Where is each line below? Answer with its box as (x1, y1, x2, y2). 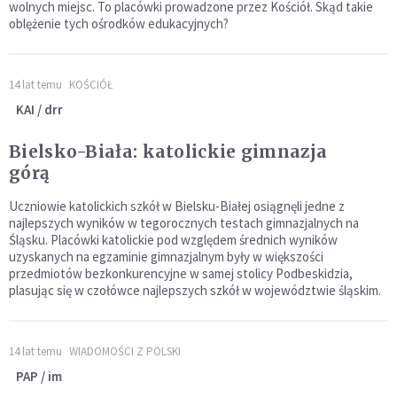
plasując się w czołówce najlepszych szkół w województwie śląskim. (9, 282, 381, 300)
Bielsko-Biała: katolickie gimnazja (9, 141, 328, 163)
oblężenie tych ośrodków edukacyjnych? (9, 15, 229, 33)
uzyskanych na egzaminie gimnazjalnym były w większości (9, 248, 323, 266)
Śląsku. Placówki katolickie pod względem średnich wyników (9, 231, 338, 249)
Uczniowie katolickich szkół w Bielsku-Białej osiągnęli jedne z (9, 198, 345, 215)
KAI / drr (16, 101, 63, 119)
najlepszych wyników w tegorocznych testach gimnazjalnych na (9, 214, 359, 232)
